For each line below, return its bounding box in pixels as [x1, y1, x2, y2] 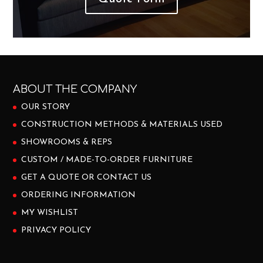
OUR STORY [21, 102, 70, 112]
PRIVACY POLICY [21, 225, 92, 235]
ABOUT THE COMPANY [13, 83, 137, 95]
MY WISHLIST [21, 208, 79, 217]
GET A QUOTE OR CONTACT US [21, 173, 152, 182]
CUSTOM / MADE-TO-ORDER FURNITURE [21, 155, 193, 164]
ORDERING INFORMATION [21, 190, 136, 200]
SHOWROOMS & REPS [21, 137, 113, 147]
